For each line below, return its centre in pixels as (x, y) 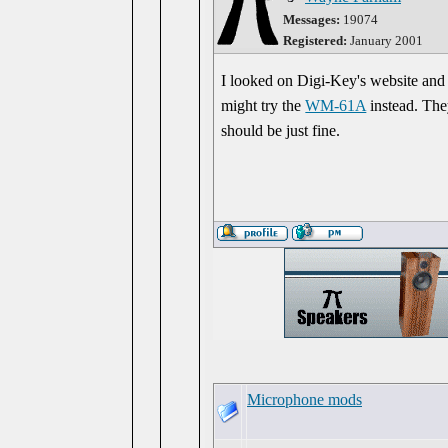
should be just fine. (281, 130)
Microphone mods (304, 399)
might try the (263, 105)
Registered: (315, 40)
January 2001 (385, 40)
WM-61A (336, 105)
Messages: (311, 19)
